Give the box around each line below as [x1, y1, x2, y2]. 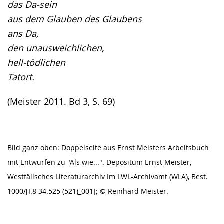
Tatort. [7, 70, 34, 83]
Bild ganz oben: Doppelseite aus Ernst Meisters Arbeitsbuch [7, 143, 209, 152]
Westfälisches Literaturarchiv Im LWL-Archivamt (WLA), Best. [7, 172, 208, 181]
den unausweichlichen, [7, 41, 104, 54]
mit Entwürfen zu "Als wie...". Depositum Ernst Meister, [7, 157, 191, 167]
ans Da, [7, 27, 38, 39]
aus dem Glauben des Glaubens [7, 12, 142, 25]
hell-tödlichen [7, 56, 65, 68]
